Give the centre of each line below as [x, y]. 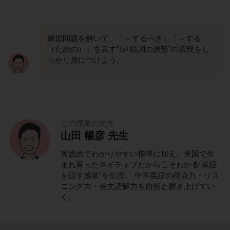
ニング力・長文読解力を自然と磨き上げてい [138, 186]
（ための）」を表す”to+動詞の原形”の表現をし [128, 49]
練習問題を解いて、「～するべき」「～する [124, 39]
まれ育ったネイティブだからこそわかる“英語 [139, 165]
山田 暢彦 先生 [94, 136]
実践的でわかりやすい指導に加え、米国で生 [138, 154]
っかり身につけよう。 [86, 60]
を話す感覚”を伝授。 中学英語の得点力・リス [140, 176]
